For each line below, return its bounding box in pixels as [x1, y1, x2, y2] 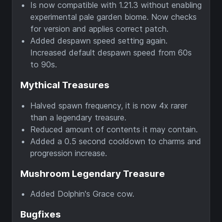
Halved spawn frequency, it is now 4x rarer [30, 100, 187, 111]
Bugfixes [20, 209, 61, 221]
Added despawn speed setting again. [30, 36, 167, 46]
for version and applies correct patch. [30, 24, 168, 34]
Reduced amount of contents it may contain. [30, 124, 198, 134]
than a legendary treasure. [30, 112, 126, 122]
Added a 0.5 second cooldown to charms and [30, 136, 201, 146]
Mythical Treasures [20, 79, 110, 91]
